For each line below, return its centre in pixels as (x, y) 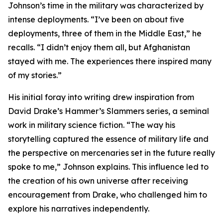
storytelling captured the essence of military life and (108, 139)
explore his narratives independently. (79, 209)
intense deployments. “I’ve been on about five (96, 19)
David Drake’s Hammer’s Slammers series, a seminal (109, 111)
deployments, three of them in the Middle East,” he (105, 33)
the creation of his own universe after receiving (98, 181)
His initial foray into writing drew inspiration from (101, 97)
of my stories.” (35, 75)
